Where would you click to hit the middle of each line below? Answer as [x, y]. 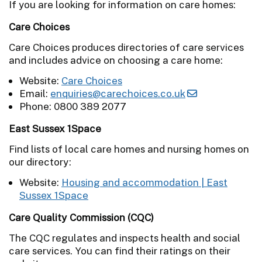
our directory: [40, 162]
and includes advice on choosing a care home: [116, 60]
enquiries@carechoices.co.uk [118, 93]
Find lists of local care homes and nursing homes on [129, 149]
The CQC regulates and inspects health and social [125, 238]
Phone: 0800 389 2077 [73, 106]
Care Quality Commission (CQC [80, 217]
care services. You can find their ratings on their [120, 251]
